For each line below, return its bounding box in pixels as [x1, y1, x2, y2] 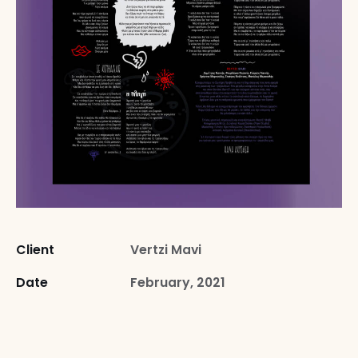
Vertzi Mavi [129, 240, 201, 259]
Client [16, 240, 54, 259]
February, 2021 [129, 272, 225, 292]
